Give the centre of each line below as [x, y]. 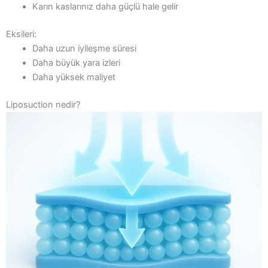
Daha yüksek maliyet [74, 77]
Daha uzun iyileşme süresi [84, 49]
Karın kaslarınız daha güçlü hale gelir [105, 7]
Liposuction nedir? [43, 104]
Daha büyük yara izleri [76, 63]
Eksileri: [21, 34]
